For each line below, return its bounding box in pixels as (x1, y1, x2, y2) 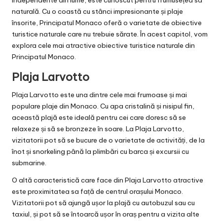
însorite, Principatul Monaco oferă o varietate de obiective (12, 18, 202, 27)
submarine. (12, 158, 46, 167)
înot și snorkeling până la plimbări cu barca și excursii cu (12, 147, 189, 156)
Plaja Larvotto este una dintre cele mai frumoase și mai (12, 90, 187, 99)
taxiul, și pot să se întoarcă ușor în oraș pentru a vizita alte (12, 209, 199, 219)
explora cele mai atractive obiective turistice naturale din (12, 40, 195, 50)
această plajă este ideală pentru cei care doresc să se (12, 112, 186, 122)
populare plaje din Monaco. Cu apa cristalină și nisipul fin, (12, 101, 194, 110)
